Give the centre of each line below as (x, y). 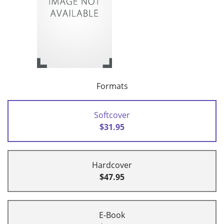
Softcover (112, 115)
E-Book (112, 215)
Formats (112, 86)
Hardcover (112, 165)
